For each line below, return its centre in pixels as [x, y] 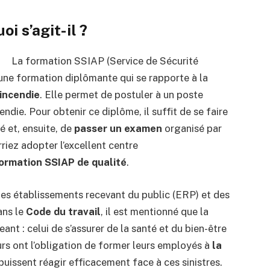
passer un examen [118, 129]
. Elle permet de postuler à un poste [121, 95]
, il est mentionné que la [154, 211]
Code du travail [63, 211]
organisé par [192, 129]
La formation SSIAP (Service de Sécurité [105, 61]
